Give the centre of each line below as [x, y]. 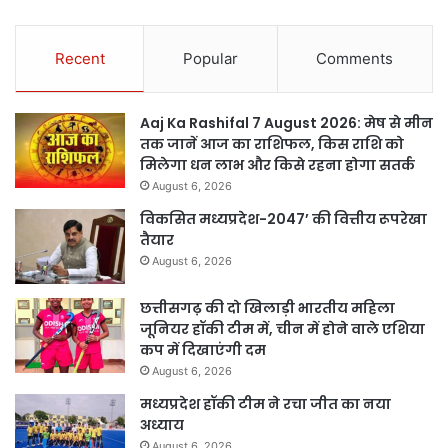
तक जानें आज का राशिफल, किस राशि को [272, 143]
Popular [210, 58]
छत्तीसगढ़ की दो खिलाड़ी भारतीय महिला [267, 307]
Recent [79, 58]
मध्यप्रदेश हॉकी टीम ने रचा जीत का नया [265, 403]
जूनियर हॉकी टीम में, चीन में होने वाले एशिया [282, 328]
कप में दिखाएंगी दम [203, 349]
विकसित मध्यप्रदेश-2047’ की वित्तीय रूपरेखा [283, 218]
